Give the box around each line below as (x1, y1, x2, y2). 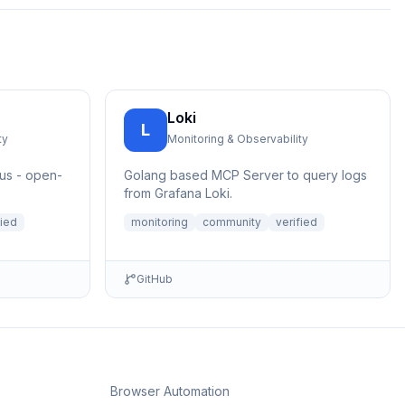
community (202, 215, 261, 229)
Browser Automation (110, 383, 230, 399)
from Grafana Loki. (124, 185, 232, 201)
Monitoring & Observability (167, 132, 308, 146)
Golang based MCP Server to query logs (124, 167, 367, 183)
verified (276, 215, 317, 229)
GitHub (137, 272, 173, 286)
